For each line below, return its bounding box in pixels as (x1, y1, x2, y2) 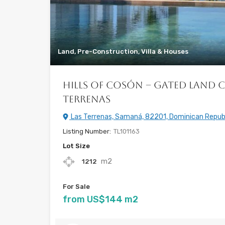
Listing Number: (63, 127, 111, 135)
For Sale (63, 182, 90, 190)
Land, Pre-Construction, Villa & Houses (58, 47, 188, 55)
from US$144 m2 (63, 193, 138, 205)
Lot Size (63, 142, 90, 150)
